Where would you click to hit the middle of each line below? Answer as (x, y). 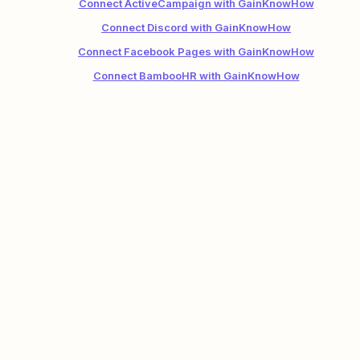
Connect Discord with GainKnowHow (196, 27)
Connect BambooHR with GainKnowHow (196, 76)
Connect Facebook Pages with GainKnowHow (196, 51)
